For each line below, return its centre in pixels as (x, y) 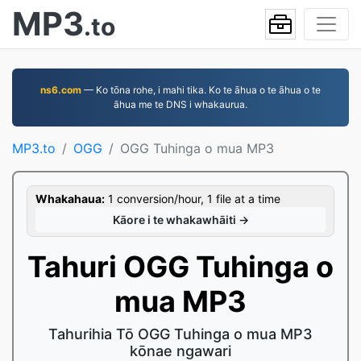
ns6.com (61, 90)
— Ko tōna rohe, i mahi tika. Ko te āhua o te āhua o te (201, 90)
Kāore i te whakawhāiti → (180, 220)
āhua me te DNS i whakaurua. (180, 104)
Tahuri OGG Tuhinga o (180, 267)
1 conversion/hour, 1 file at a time (193, 199)
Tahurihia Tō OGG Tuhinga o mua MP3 (180, 334)
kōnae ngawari (180, 351)
